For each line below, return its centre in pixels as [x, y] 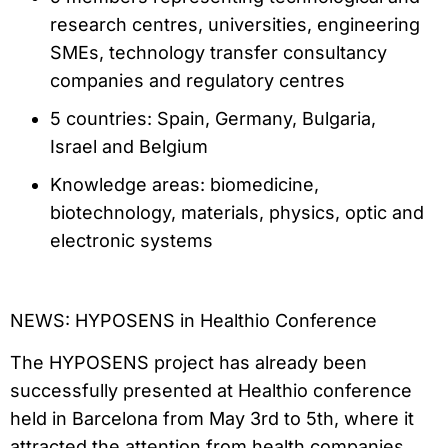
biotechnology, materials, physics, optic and [237, 212]
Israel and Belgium [129, 146]
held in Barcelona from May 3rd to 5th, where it [212, 419]
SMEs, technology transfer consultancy [218, 52]
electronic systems [131, 240]
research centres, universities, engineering [235, 24]
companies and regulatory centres [197, 80]
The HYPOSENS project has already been [188, 363]
